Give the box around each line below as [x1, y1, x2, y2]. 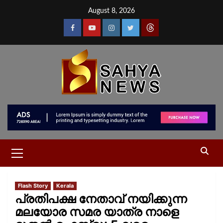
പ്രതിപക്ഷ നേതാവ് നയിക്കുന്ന [15, 191, 187, 206]
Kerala [56, 182, 74, 189]
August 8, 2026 [88, 7, 135, 14]
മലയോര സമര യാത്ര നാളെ [15, 204, 179, 219]
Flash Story [18, 182, 48, 189]
